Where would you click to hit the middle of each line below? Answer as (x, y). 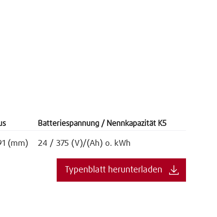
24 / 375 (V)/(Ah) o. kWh (84, 143)
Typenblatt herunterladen (114, 170)
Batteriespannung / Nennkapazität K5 (102, 124)
